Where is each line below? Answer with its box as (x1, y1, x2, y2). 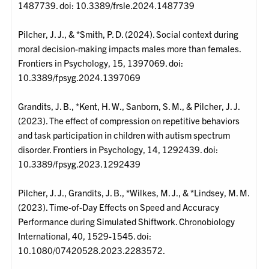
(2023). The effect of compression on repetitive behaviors (18, 115, 240, 127)
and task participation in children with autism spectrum (18, 129, 231, 141)
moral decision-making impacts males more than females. (18, 43, 241, 55)
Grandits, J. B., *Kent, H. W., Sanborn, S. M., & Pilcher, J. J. (18, 100, 240, 112)
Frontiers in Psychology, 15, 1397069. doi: (18, 57, 184, 69)
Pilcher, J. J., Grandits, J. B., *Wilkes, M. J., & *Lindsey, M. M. (18, 187, 250, 199)
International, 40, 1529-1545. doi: (18, 230, 152, 242)
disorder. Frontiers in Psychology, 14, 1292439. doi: (18, 144, 219, 156)
